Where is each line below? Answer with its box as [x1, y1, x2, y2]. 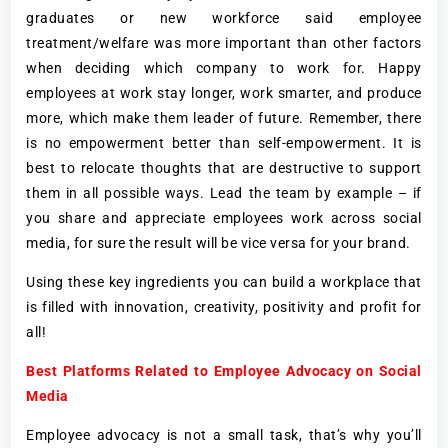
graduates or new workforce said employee [26, 10, 422, 27]
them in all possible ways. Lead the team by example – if [26, 185, 422, 202]
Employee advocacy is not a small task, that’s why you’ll [26, 427, 422, 444]
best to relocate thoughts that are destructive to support [26, 160, 422, 177]
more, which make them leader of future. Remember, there [26, 110, 422, 127]
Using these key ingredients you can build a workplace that [26, 274, 422, 291]
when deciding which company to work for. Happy [26, 60, 422, 77]
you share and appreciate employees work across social [26, 210, 422, 227]
